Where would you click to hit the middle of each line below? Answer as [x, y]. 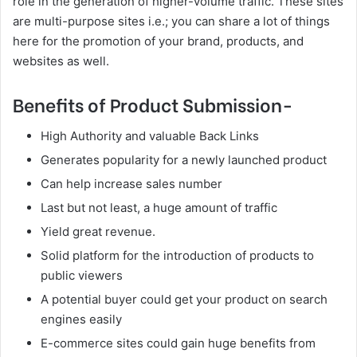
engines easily [81, 319]
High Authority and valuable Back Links [150, 135]
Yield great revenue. [98, 231]
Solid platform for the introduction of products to [177, 255]
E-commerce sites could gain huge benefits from [178, 343]
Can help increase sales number [131, 183]
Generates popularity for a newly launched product [184, 159]
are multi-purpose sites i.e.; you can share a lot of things [171, 22]
